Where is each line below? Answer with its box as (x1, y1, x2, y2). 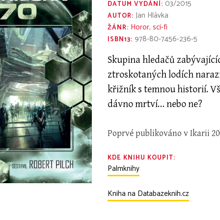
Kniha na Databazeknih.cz (108, 188, 190, 200)
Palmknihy (108, 163, 140, 175)
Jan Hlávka (134, 9, 169, 22)
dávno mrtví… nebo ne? (108, 99, 203, 110)
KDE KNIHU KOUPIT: (108, 153, 176, 164)
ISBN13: (108, 34, 133, 45)
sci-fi (153, 21, 168, 34)
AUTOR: (108, 11, 134, 22)
